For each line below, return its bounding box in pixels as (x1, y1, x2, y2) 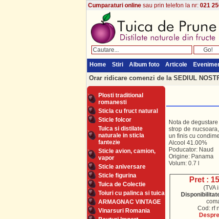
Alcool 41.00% (168, 139, 207, 146)
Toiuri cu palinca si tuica (98, 190, 165, 197)
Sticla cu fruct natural (98, 108, 158, 114)
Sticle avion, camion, (98, 148, 155, 154)
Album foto (129, 61, 159, 68)
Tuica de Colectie (98, 181, 146, 188)
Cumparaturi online (88, 2, 141, 9)
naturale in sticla (98, 132, 144, 139)
